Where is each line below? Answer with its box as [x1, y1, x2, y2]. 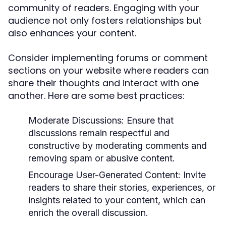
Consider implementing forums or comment [8, 51, 208, 64]
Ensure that [124, 115, 174, 126]
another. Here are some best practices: [8, 89, 185, 102]
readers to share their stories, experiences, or [28, 182, 215, 193]
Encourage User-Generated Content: [28, 169, 181, 180]
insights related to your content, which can [28, 195, 205, 205]
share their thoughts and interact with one [8, 77, 199, 89]
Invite [181, 169, 206, 180]
